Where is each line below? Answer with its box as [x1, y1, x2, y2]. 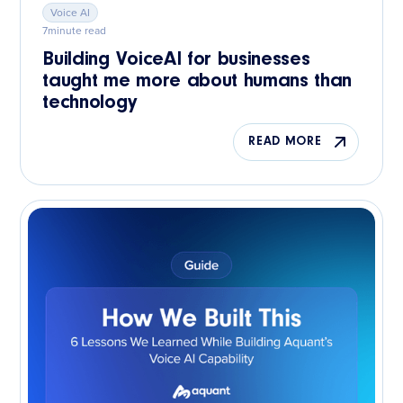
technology [42, 92, 138, 113]
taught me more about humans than [42, 70, 353, 92]
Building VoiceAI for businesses [42, 49, 310, 70]
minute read [48, 22, 107, 38]
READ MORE [248, 135, 322, 148]
